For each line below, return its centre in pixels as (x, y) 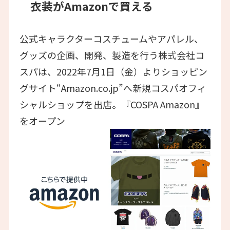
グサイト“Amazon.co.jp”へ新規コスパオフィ (113, 88)
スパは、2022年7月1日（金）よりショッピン (113, 72)
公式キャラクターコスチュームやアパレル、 (111, 39)
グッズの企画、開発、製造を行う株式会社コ (112, 55)
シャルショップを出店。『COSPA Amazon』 (112, 104)
